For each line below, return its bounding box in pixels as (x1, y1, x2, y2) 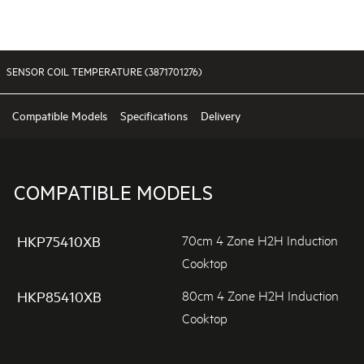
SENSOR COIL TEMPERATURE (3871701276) (6, 64, 202, 78)
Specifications (120, 107, 188, 123)
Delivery (201, 107, 240, 123)
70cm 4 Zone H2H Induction (182, 231, 338, 249)
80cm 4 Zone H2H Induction (182, 285, 339, 303)
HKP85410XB (16, 286, 102, 306)
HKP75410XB (16, 232, 101, 252)
